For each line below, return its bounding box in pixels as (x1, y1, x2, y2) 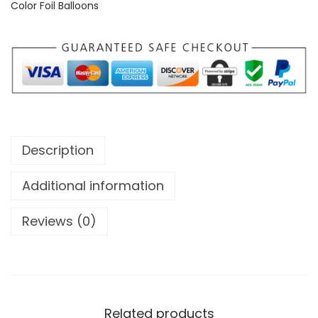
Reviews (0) (22, 212, 97, 230)
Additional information (22, 176, 164, 194)
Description (22, 141, 94, 159)
